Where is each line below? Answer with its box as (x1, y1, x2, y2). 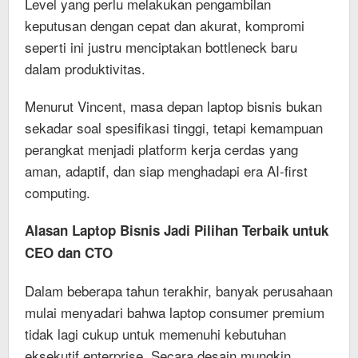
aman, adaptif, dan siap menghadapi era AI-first (25, 160, 308, 181)
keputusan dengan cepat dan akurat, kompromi (25, 14, 304, 35)
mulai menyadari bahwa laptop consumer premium (25, 301, 324, 322)
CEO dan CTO (25, 242, 113, 262)
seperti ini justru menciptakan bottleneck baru (25, 36, 297, 57)
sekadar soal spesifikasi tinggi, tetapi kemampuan (25, 117, 323, 137)
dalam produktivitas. (25, 58, 145, 78)
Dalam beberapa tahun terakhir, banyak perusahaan (25, 280, 332, 300)
